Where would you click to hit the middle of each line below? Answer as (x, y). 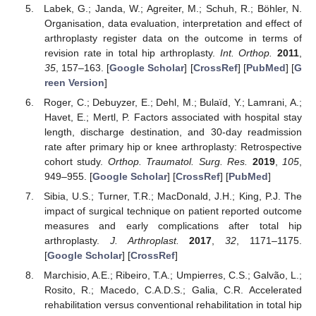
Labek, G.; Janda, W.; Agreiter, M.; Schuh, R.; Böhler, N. (173, 8)
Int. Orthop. (246, 53)
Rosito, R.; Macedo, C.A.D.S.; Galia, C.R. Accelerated (173, 290)
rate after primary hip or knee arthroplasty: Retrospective (173, 146)
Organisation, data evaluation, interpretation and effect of (173, 23)
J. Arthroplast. (144, 241)
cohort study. (76, 161)
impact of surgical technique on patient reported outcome (173, 211)
